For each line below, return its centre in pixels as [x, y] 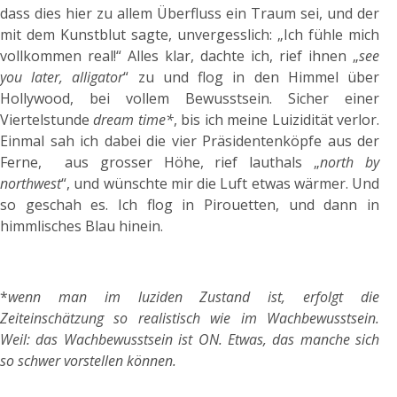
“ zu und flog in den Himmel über [252, 77]
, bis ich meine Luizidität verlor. [276, 120]
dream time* [133, 120]
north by [350, 162]
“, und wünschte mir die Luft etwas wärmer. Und [220, 183]
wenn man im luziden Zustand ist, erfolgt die [194, 297]
